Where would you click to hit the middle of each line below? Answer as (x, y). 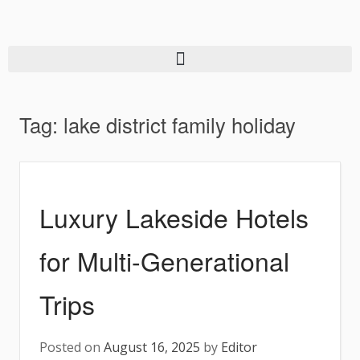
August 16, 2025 (152, 347)
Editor (239, 347)
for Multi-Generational (164, 260)
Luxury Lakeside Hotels (174, 217)
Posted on (72, 347)
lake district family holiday (180, 125)
